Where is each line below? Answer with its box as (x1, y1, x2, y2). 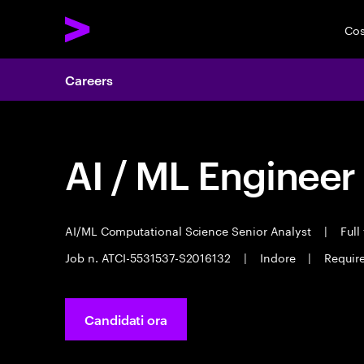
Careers (65, 71, 113, 89)
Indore (256, 248, 299, 266)
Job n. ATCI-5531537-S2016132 (65, 248, 234, 266)
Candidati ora (84, 310, 167, 328)
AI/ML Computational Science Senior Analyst (65, 221, 314, 239)
